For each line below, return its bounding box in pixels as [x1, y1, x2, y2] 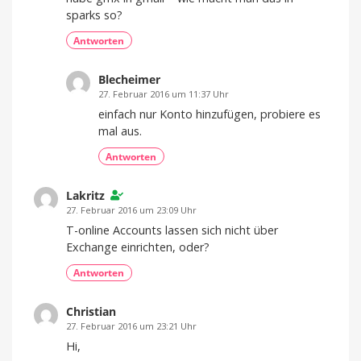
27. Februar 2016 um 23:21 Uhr [66, 320, 197, 333]
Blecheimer [98, 72, 160, 88]
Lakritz [66, 188, 105, 204]
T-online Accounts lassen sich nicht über [66, 222, 278, 238]
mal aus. [98, 122, 142, 139]
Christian [66, 304, 116, 320]
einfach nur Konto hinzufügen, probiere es [98, 106, 321, 122]
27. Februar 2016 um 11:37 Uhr [98, 88, 229, 101]
